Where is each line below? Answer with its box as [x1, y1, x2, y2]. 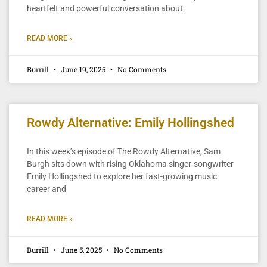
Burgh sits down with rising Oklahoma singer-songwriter [27, 159, 234, 169]
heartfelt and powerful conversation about [27, 3, 183, 13]
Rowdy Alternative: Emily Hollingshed [27, 115, 234, 130]
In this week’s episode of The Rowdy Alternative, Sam [27, 146, 221, 156]
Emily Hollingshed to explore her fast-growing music [27, 171, 217, 181]
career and [27, 184, 66, 194]
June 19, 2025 [59, 64, 107, 74]
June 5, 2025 [59, 244, 104, 254]
